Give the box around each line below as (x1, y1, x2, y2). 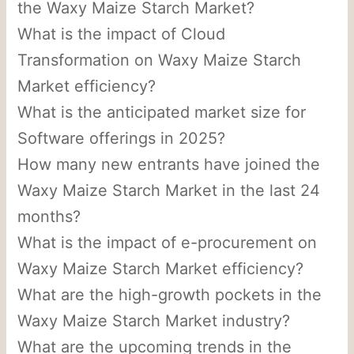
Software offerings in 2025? (17, 128, 226, 148)
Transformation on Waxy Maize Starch (17, 50, 302, 70)
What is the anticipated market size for (17, 102, 307, 122)
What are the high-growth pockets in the (17, 284, 322, 304)
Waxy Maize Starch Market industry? (17, 311, 291, 330)
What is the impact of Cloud (17, 24, 226, 43)
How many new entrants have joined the (17, 154, 321, 174)
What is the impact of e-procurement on (17, 232, 318, 252)
